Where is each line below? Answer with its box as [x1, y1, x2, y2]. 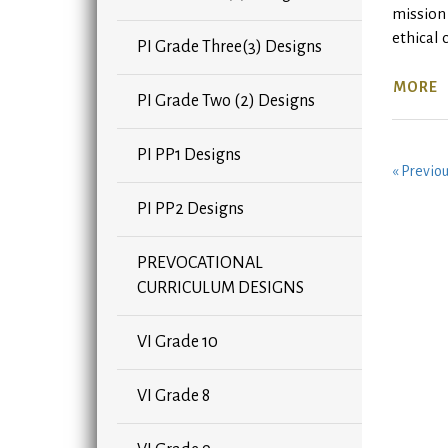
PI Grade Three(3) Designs [137, 38, 322, 57]
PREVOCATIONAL [137, 254, 263, 273]
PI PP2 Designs [137, 200, 244, 219]
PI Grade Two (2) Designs [137, 92, 315, 111]
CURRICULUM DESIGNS [137, 279, 304, 298]
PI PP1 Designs [137, 146, 241, 165]
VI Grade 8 [137, 387, 210, 406]
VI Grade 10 [137, 333, 218, 352]
